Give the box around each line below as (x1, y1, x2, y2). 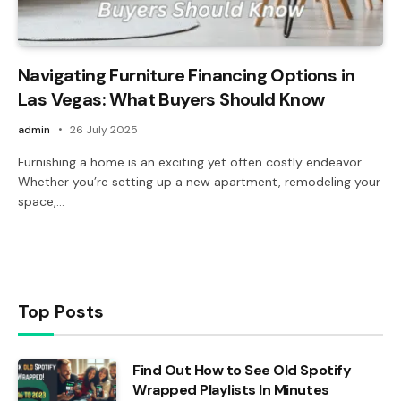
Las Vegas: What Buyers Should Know (18, 87, 325, 111)
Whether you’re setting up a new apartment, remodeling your (18, 173, 380, 190)
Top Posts (18, 299, 104, 323)
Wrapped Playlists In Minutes (132, 380, 329, 399)
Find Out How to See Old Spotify (132, 360, 352, 380)
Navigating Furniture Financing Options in (18, 63, 355, 87)
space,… (18, 192, 64, 209)
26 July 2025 (70, 122, 138, 137)
